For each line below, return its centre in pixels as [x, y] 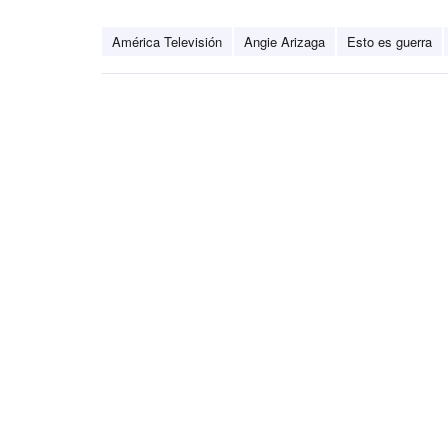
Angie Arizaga [284, 42]
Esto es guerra [389, 42]
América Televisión [167, 42]
